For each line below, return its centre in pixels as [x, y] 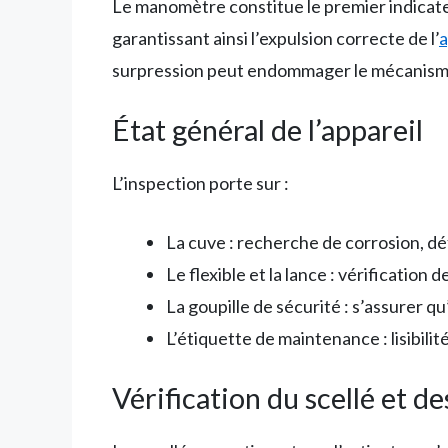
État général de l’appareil [267, 130]
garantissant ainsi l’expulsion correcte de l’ [275, 38]
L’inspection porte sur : [200, 183]
